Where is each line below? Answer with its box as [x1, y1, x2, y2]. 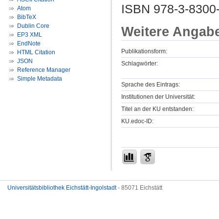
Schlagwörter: [121, 60, 158, 67]
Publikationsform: [121, 47, 167, 55]
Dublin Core [17, 22, 49, 29]
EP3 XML [17, 31, 42, 38]
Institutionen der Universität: [121, 93, 195, 100]
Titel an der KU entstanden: [121, 105, 194, 112]
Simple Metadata [17, 75, 62, 82]
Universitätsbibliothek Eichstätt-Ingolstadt [7, 184, 116, 191]
